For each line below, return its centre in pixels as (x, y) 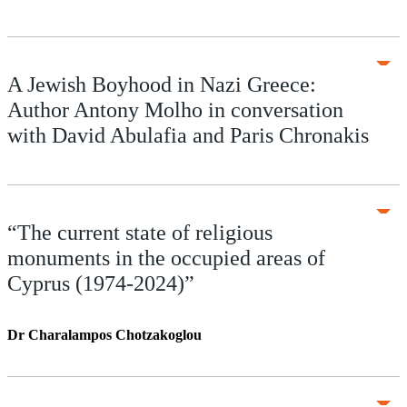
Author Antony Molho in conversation (175, 110)
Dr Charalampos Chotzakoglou (104, 335)
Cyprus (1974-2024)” (101, 283)
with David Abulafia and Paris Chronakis (188, 135)
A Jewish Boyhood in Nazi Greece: (162, 84)
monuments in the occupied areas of (166, 258)
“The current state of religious (140, 233)
